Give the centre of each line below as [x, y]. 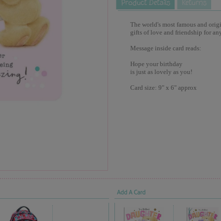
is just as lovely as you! [161, 72]
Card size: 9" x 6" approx [163, 88]
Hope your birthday [156, 64]
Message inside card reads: [166, 48]
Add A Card [131, 192]
